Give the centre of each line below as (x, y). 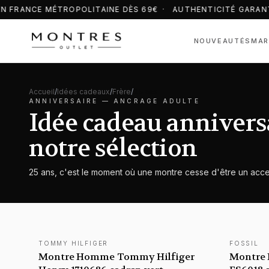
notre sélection (113, 148)
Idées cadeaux (83, 92)
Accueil (42, 92)
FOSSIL (244, 243)
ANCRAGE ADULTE (157, 101)
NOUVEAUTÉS (222, 41)
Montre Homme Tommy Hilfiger (116, 257)
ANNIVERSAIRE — (71, 101)
